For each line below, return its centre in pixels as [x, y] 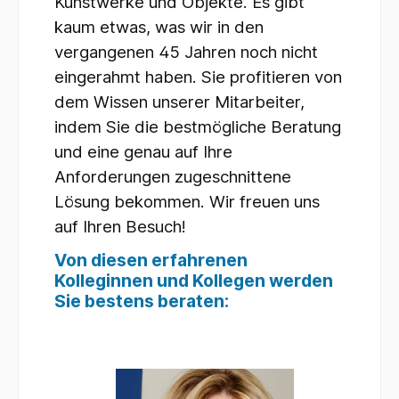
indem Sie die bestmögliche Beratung [198, 126]
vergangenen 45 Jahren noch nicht [186, 52]
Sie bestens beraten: [142, 301]
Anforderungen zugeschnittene [173, 176]
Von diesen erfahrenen [151, 261]
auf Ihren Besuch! [120, 226]
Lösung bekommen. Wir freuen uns [187, 201]
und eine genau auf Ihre [143, 151]
